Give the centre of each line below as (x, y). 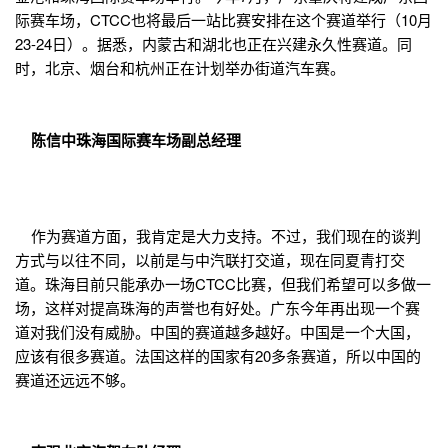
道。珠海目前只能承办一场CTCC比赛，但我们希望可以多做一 (223, 284)
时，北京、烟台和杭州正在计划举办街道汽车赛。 (180, 68)
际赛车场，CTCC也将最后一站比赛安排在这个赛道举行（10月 (223, 20)
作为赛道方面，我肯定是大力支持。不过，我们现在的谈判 (218, 236)
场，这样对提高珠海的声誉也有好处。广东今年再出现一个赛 (217, 308)
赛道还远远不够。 (75, 380)
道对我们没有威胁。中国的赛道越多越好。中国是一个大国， (217, 332)
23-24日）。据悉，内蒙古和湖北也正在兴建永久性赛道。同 (213, 44)
